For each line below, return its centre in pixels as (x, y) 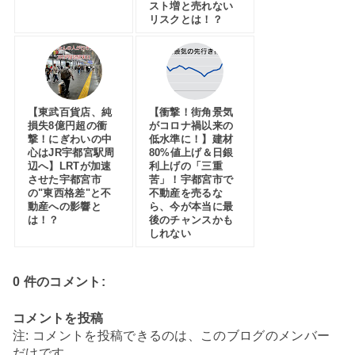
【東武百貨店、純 (70, 112)
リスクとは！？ (186, 20)
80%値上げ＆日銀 (191, 152)
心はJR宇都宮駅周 (71, 152)
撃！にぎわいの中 (70, 139)
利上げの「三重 (186, 166)
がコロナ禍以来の (191, 125)
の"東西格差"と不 (69, 193)
